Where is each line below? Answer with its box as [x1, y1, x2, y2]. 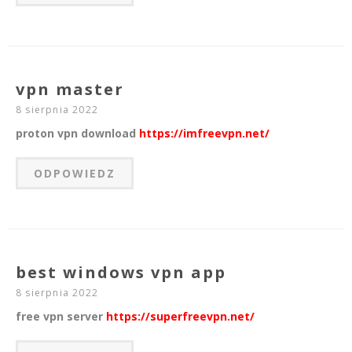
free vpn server [16, 309, 106, 324]
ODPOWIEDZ [34, 166, 115, 181]
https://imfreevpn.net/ [139, 126, 269, 141]
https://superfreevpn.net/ [106, 309, 255, 324]
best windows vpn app [16, 262, 226, 284]
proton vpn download [16, 126, 139, 141]
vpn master [16, 79, 124, 101]
